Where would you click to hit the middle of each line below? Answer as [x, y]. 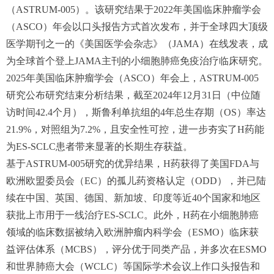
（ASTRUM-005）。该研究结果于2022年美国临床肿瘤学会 [134, 9]
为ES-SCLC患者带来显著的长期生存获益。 [99, 146]
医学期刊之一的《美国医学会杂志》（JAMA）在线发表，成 [137, 44]
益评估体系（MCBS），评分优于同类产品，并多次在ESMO [136, 249]
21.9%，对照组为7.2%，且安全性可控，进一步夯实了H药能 [135, 129]
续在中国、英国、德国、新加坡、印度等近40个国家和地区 [133, 198]
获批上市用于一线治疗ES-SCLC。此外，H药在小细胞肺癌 [132, 215]
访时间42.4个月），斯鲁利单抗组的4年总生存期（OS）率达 [136, 112]
